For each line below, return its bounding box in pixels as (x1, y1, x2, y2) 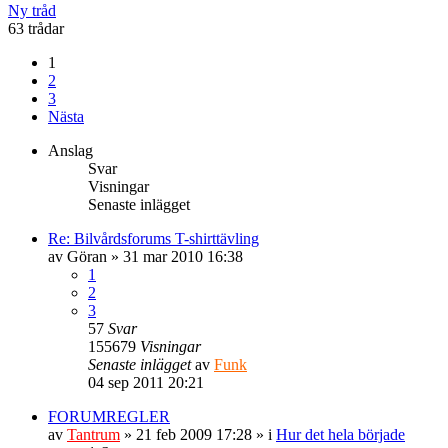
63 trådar (8, 19, 64, 37)
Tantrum (67, 425, 120, 443)
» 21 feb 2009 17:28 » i (120, 425, 276, 443)
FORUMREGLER (48, 407, 170, 425)
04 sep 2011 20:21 (88, 373, 204, 391)
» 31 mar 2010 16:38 (107, 247, 243, 265)
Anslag (48, 141, 93, 159)
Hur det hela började (276, 425, 405, 443)
